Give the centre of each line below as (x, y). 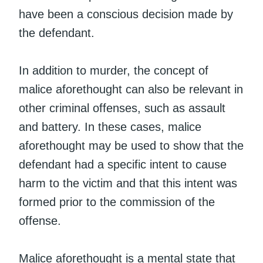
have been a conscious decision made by (126, 14)
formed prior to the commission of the (117, 202)
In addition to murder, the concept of (114, 70)
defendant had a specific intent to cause (123, 164)
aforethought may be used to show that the (131, 145)
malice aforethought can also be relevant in (131, 89)
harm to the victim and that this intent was (128, 183)
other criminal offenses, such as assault (122, 108)
